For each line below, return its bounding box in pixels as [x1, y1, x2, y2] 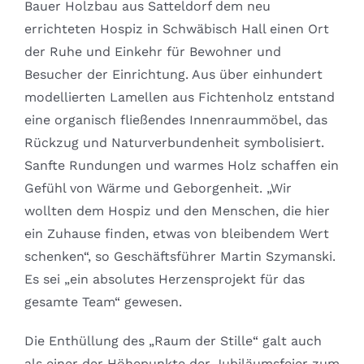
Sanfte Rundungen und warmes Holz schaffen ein [24, 158, 339, 174]
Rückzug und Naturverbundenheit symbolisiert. [24, 135, 324, 151]
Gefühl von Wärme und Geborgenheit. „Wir [24, 180, 292, 197]
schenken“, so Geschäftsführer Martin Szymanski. [24, 249, 336, 265]
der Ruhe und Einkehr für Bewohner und [24, 44, 281, 60]
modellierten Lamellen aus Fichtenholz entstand [24, 89, 335, 106]
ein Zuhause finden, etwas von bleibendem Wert [24, 226, 329, 242]
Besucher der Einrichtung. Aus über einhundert [24, 67, 323, 83]
